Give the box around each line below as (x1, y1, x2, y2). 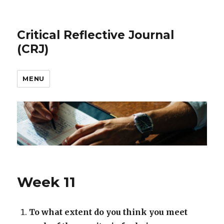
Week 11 (17, 173, 76, 191)
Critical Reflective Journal (17, 28, 174, 42)
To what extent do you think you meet (29, 207, 188, 217)
